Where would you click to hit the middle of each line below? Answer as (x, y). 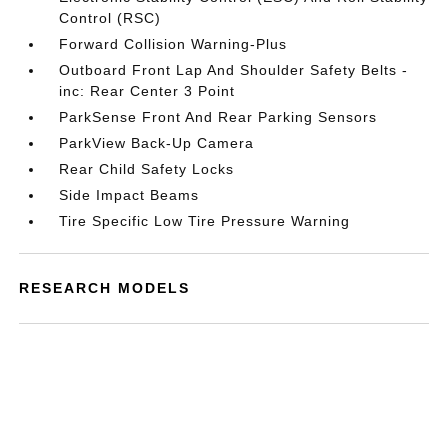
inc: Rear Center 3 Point (147, 91)
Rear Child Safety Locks (147, 169)
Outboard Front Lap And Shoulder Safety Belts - (234, 70)
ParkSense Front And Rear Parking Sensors (218, 117)
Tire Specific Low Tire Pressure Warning (205, 221)
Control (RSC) (110, 18)
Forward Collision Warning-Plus (173, 44)
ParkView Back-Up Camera (157, 143)
